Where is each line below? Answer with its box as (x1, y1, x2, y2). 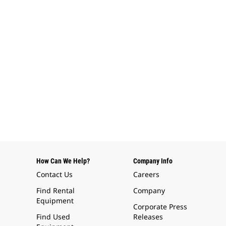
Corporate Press (133, 201, 188, 211)
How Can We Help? (36, 156, 90, 165)
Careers (133, 169, 160, 179)
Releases (133, 211, 163, 221)
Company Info (133, 156, 173, 165)
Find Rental (36, 185, 75, 195)
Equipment (36, 195, 74, 205)
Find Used (36, 211, 71, 221)
